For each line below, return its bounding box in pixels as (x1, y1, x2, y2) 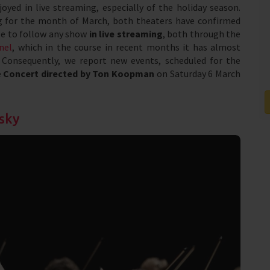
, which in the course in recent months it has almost (12, 41, 240, 53)
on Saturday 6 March (154, 67, 241, 80)
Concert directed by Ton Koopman (3, 67, 155, 80)
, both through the (162, 28, 241, 40)
